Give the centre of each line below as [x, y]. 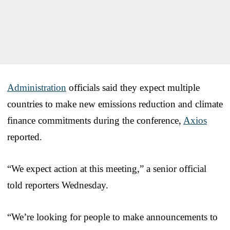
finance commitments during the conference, [95, 120]
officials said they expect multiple [133, 87]
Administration [37, 87]
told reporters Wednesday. [58, 185]
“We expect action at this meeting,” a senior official [107, 168]
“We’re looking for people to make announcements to [112, 217]
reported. [25, 137]
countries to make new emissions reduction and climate [115, 104]
